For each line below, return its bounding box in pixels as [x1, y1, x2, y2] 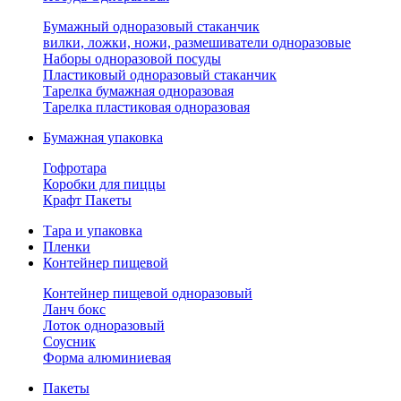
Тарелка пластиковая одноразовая [43, 99, 250, 115]
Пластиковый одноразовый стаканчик [43, 67, 277, 82]
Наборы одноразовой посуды [43, 51, 221, 66]
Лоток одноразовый [43, 318, 165, 333]
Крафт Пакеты [43, 192, 132, 208]
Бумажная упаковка [43, 130, 163, 145]
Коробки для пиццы [43, 176, 166, 192]
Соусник [43, 334, 96, 349]
